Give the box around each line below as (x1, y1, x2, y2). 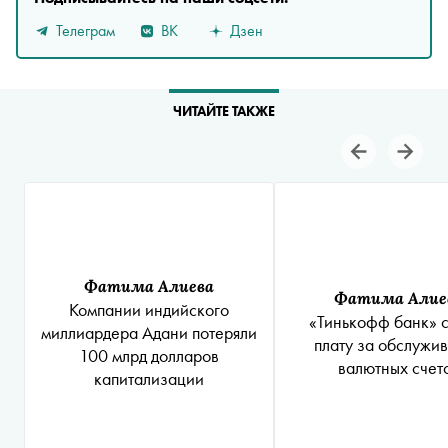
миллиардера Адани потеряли (41, 321, 257, 345)
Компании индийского (69, 298, 229, 322)
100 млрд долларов (79, 344, 219, 368)
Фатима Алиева (84, 275, 214, 297)
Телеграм (56, 19, 115, 41)
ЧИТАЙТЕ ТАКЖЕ (173, 102, 275, 121)
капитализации (94, 367, 204, 391)
